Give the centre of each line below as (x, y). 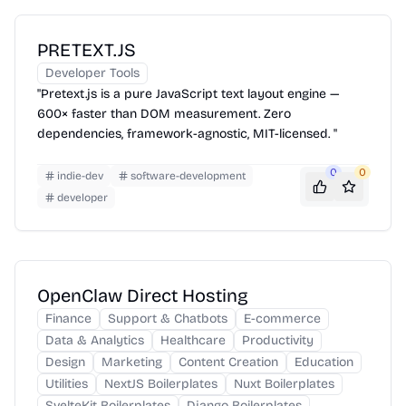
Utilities (67, 383)
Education (324, 362)
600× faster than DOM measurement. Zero (164, 113)
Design (65, 362)
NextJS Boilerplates (161, 383)
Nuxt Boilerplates (284, 383)
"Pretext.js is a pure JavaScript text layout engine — (188, 93)
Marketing (132, 362)
